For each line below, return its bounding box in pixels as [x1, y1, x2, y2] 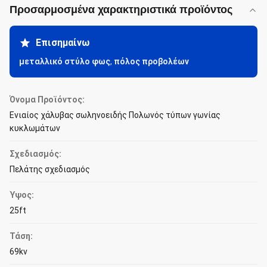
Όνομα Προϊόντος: [10, 95, 85, 104]
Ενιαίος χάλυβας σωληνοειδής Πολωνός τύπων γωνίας [10, 110, 221, 120]
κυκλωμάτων [10, 123, 60, 133]
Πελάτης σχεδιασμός [10, 164, 90, 174]
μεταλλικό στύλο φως [19, 57, 110, 66]
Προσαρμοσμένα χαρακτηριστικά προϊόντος [10, 4, 232, 15]
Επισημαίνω [36, 37, 89, 48]
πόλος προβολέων [114, 57, 189, 66]
